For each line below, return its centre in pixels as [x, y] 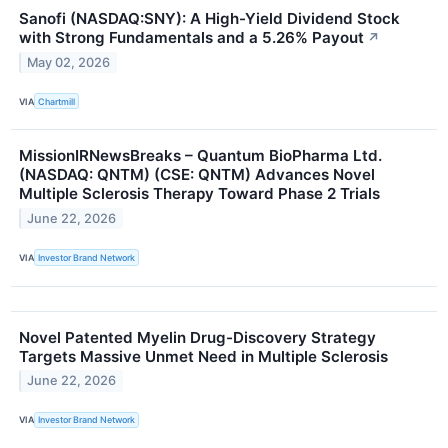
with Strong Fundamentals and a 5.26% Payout [191, 38]
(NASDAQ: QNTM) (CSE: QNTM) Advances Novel [197, 175]
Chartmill [57, 101]
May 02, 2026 [69, 63]
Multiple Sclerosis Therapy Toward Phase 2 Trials [199, 194]
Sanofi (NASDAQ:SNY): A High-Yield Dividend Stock [209, 19]
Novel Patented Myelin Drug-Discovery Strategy [197, 337]
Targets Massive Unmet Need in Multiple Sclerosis [203, 356]
